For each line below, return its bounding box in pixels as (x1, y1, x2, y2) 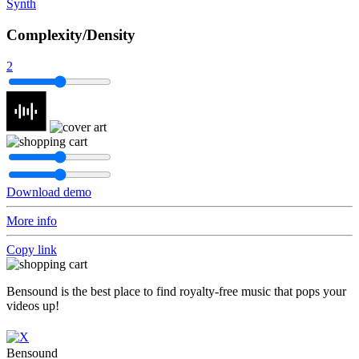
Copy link (6, 242, 57, 256)
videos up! (6, 298, 59, 313)
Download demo (6, 184, 91, 199)
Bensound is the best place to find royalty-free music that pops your (6, 284, 346, 298)
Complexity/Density (6, 26, 135, 44)
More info (6, 213, 57, 228)
